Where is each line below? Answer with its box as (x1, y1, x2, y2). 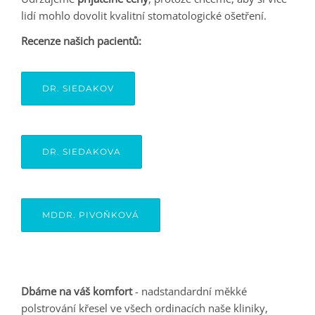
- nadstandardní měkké (132, 284, 247, 298)
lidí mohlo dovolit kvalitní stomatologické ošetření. (21, 8, 266, 22)
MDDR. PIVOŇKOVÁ (42, 210, 139, 220)
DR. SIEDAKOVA (42, 146, 121, 157)
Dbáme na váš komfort (21, 284, 132, 298)
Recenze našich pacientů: (21, 34, 141, 48)
